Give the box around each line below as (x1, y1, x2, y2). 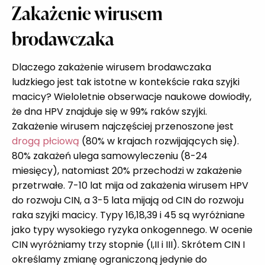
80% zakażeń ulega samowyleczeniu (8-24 (12, 148, 208, 163)
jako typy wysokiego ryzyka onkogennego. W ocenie (12, 222, 253, 237)
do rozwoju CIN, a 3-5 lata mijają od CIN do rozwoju (12, 193, 244, 207)
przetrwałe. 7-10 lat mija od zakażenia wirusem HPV (12, 178, 248, 192)
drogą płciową (12, 134, 79, 148)
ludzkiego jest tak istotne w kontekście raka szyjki (12, 75, 240, 89)
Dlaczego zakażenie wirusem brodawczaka (12, 60, 211, 74)
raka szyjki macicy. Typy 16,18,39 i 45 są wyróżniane (12, 208, 245, 222)
